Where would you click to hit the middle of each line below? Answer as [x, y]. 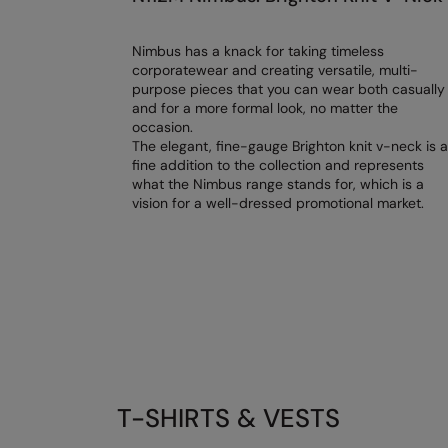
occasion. [162, 127]
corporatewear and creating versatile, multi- [275, 70]
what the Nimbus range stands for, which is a [278, 184]
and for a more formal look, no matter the [265, 108]
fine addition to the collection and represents [278, 165]
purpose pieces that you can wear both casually [288, 89]
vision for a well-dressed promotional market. [278, 203]
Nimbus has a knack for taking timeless [258, 51]
